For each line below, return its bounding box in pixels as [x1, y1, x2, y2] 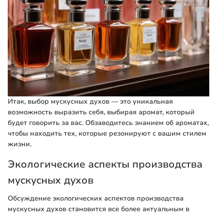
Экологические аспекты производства [8, 157, 202, 171]
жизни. [8, 139, 31, 149]
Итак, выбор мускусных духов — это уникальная [8, 96, 173, 106]
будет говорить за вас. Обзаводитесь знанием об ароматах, [8, 118, 209, 127]
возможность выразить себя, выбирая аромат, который [8, 107, 195, 117]
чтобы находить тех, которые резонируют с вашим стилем [8, 128, 206, 138]
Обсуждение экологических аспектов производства [8, 194, 184, 203]
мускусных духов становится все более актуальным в [8, 204, 189, 214]
